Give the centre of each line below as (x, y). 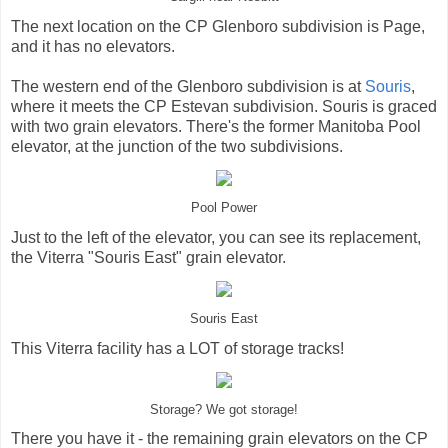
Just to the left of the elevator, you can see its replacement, (216, 237)
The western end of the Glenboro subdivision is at (188, 86)
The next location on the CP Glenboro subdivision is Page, (218, 26)
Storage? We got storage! (224, 409)
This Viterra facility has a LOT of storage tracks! (177, 348)
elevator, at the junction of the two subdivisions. (177, 146)
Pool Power (224, 207)
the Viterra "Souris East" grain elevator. (148, 257)
